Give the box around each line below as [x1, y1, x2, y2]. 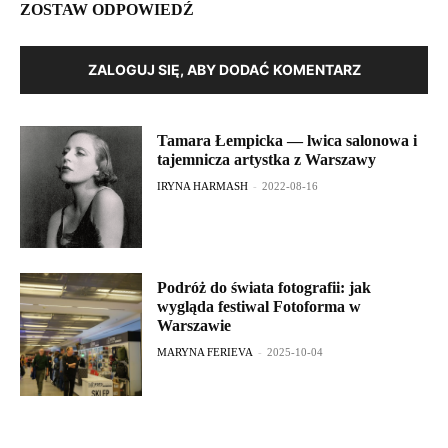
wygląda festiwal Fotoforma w [157, 298, 362, 316]
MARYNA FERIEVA [157, 346, 254, 359]
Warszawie [157, 317, 232, 335]
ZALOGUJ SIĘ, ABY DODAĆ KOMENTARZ [87, 60, 361, 78]
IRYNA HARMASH [157, 179, 249, 192]
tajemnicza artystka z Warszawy [157, 150, 377, 168]
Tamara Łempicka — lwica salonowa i [157, 131, 418, 149]
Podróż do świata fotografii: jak [157, 279, 372, 297]
